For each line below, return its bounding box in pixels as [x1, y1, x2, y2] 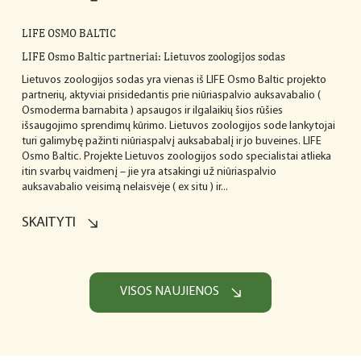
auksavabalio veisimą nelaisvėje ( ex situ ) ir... [21, 180, 228, 193]
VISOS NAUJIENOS [119, 285, 219, 299]
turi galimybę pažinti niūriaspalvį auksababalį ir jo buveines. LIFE [21, 135, 322, 147]
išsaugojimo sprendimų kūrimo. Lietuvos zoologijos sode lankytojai [21, 119, 335, 132]
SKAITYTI [21, 215, 76, 231]
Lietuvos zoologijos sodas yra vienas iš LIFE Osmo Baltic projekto [21, 73, 326, 86]
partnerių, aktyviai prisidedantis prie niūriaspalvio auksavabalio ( [21, 89, 321, 102]
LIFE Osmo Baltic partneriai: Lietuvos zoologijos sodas [21, 49, 285, 63]
